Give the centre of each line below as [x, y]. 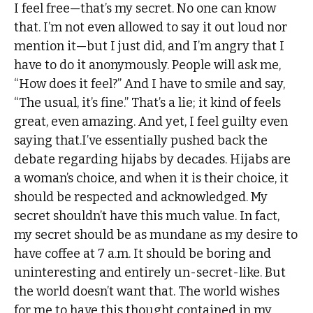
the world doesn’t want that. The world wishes [147, 291]
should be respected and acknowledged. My [141, 197]
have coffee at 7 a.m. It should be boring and [143, 253]
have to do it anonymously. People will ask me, [148, 65]
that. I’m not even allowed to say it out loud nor [151, 27]
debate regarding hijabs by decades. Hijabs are [153, 159]
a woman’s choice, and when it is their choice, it [152, 178]
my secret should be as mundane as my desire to [156, 234]
